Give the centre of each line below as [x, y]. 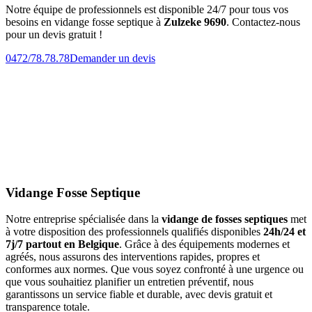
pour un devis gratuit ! [54, 34]
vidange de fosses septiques [225, 219]
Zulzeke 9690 [195, 22]
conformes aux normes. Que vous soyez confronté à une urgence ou [155, 270]
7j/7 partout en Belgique [62, 244]
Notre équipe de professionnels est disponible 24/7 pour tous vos [147, 9]
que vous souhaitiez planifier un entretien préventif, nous [130, 282]
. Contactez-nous [263, 22]
